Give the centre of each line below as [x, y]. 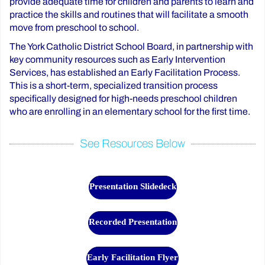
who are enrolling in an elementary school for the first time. [130, 112]
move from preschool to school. [74, 28]
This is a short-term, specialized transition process [114, 85]
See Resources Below [132, 144]
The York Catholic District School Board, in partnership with [131, 46]
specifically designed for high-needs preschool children [123, 98]
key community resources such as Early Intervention [117, 59]
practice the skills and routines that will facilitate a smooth [129, 14]
